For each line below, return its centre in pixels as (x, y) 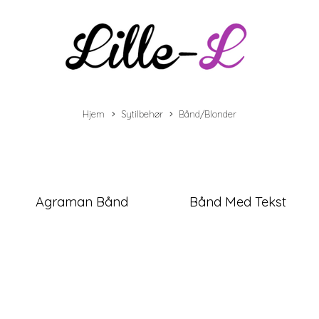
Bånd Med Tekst (237, 202)
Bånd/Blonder (208, 114)
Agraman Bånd (82, 202)
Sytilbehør (142, 114)
